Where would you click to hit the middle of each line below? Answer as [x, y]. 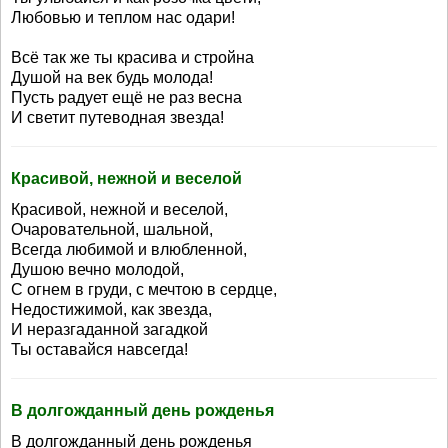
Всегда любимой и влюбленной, [129, 249]
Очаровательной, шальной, [112, 229]
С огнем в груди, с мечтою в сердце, [144, 289]
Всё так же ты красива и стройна [132, 57]
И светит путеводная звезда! [117, 117]
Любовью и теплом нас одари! [123, 17]
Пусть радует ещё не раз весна [126, 97]
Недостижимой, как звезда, [111, 309]
